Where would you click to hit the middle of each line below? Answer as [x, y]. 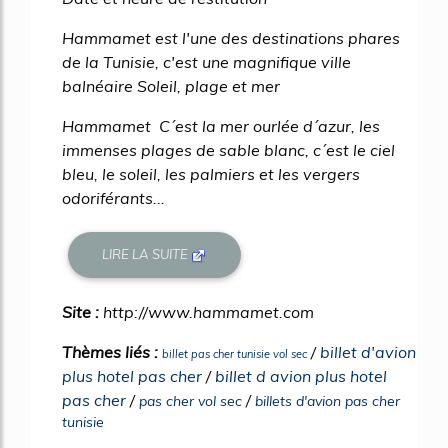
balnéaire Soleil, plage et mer [171, 85]
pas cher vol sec [190, 400]
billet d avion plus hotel [301, 375]
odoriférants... [113, 197]
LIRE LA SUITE [147, 254]
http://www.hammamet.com [208, 311]
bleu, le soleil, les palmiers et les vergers [211, 173]
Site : [82, 311]
